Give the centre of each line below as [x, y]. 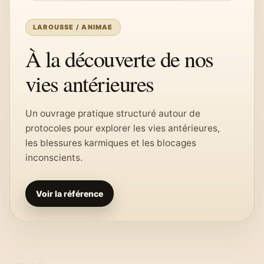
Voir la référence [70, 194]
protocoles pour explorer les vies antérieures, [123, 128]
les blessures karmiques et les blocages [111, 143]
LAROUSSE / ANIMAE [73, 27]
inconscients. [54, 158]
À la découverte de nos [119, 59]
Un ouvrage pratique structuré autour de [113, 113]
